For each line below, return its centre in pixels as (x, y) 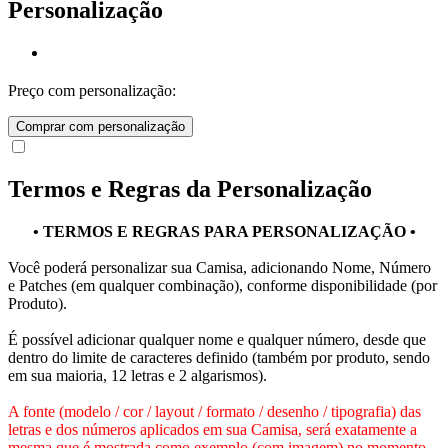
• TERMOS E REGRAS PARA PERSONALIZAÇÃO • (224, 232)
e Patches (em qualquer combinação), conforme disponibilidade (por (222, 286)
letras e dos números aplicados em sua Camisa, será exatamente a (212, 430)
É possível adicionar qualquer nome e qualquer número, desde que (217, 340)
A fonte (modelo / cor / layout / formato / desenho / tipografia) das (214, 412)
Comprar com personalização (100, 126)
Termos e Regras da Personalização (190, 189)
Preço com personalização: (92, 90)
